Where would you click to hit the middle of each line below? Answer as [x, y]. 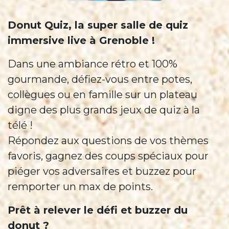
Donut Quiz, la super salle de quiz [98, 25]
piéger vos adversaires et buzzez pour [102, 171]
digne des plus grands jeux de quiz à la [104, 110]
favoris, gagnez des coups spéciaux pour [108, 156]
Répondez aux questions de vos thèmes [108, 141]
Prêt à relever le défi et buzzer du [98, 210]
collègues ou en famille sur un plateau [102, 95]
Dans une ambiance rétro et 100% [93, 64]
